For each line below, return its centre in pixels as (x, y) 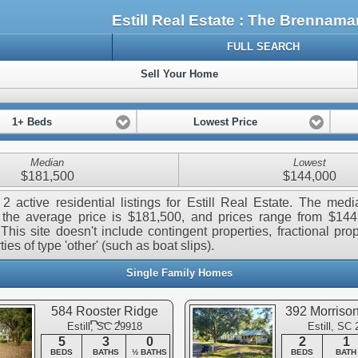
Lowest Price (225, 123)
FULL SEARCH (264, 47)
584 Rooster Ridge (105, 312)
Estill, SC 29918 (105, 327)
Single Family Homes (179, 274)
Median (48, 163)
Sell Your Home (179, 74)
